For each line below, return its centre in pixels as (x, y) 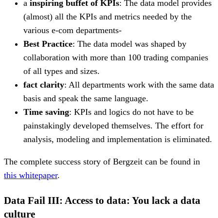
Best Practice (48, 44)
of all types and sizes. (62, 71)
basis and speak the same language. (86, 98)
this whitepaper (31, 175)
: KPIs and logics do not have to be (131, 112)
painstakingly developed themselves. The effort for (113, 125)
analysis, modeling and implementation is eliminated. (118, 139)
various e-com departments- (73, 30)
